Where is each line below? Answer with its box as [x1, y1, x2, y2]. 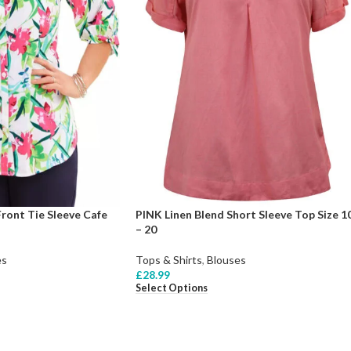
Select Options [136, 281, 208, 294]
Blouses [207, 252, 246, 266]
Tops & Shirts [136, 252, 202, 266]
